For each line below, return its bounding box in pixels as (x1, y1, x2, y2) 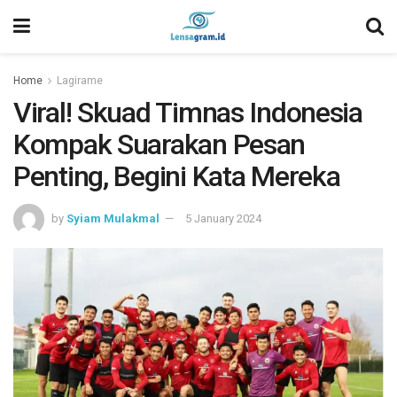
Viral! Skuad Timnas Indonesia (13, 96, 362, 129)
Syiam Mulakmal (66, 211, 160, 225)
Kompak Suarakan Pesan (13, 128, 306, 161)
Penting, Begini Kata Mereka (13, 160, 340, 193)
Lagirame (57, 74, 103, 87)
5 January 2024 (185, 211, 261, 225)
